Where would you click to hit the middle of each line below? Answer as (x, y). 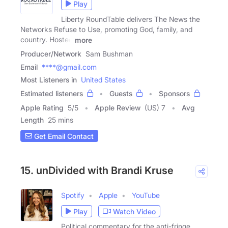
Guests (121, 94)
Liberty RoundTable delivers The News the (131, 19)
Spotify (73, 195)
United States (103, 80)
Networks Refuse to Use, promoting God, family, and (106, 29)
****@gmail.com (69, 67)
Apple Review (118, 108)
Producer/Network (51, 54)
